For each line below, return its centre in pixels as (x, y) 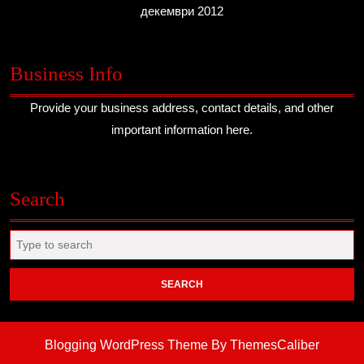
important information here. (182, 130)
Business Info (66, 74)
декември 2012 (182, 11)
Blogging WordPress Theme (126, 345)
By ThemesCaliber (264, 345)
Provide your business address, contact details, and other (182, 108)
